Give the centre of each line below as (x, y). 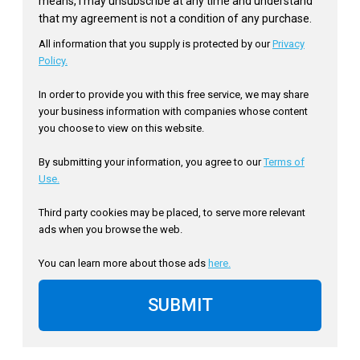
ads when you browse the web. (110, 229)
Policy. (53, 60)
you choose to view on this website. (121, 128)
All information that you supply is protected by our (155, 43)
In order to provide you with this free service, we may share (174, 94)
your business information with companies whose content (173, 111)
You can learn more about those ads (123, 263)
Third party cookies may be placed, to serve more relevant (172, 212)
